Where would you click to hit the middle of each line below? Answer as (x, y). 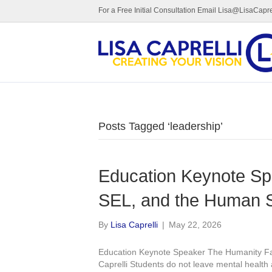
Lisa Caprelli (134, 225)
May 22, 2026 (195, 225)
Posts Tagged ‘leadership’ (161, 126)
